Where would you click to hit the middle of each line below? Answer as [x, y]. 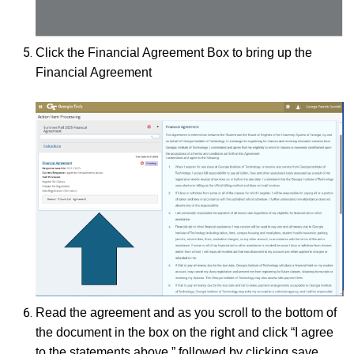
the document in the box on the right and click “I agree [185, 333]
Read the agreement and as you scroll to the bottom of [186, 313]
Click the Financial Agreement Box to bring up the [174, 52]
